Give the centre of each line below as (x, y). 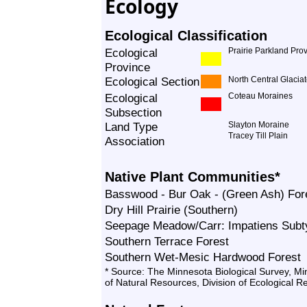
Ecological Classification (186, 36)
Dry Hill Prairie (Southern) (171, 210)
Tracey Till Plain (258, 136)
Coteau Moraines (260, 96)
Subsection (133, 112)
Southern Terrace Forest (167, 241)
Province (127, 67)
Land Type (131, 127)
